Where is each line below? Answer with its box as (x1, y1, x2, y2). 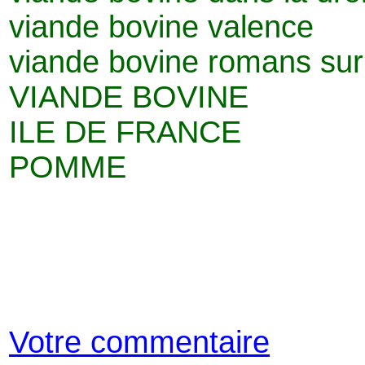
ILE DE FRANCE (9, 114, 241, 149)
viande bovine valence (9, 9, 314, 44)
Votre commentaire (9, 324, 270, 359)
